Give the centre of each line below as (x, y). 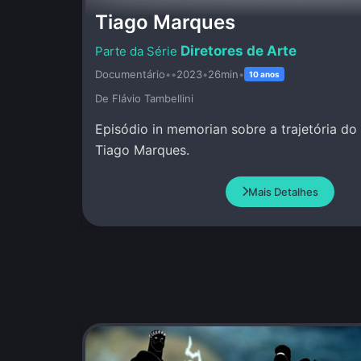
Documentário (130, 74)
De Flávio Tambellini (144, 98)
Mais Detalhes (283, 191)
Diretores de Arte (239, 50)
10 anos (264, 74)
